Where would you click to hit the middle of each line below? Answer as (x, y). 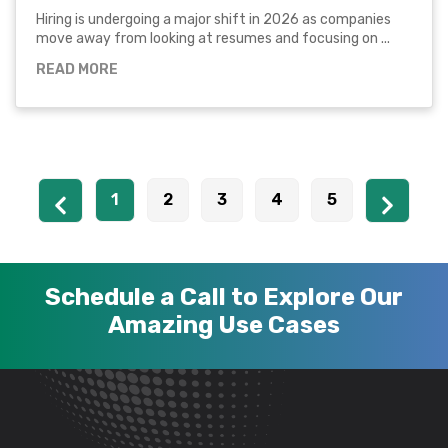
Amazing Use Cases (224, 324)
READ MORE (77, 70)
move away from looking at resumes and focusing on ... (213, 39)
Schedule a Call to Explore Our (224, 296)
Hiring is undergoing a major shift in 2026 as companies (213, 20)
